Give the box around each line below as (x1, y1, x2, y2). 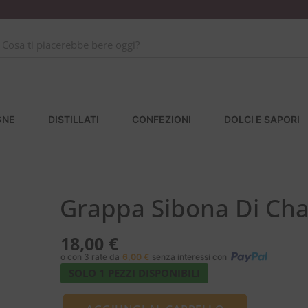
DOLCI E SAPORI (224, 113, 300, 126)
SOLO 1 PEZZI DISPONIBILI (69, 266, 200, 280)
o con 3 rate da (60, 252, 120, 263)
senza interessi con (152, 252, 227, 263)
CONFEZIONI (132, 113, 192, 126)
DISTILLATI (48, 113, 100, 126)
